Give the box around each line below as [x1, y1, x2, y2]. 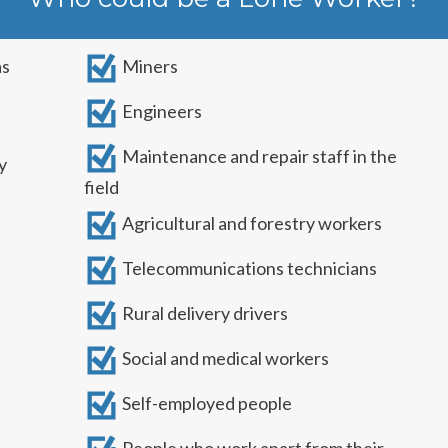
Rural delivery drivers [119, 302, 288, 325]
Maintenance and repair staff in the [119, 145, 397, 168]
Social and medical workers [119, 347, 329, 370]
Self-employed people [119, 392, 292, 415]
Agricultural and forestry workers [119, 212, 382, 235]
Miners [119, 55, 178, 78]
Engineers [119, 100, 202, 123]
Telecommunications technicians [119, 257, 377, 280]
